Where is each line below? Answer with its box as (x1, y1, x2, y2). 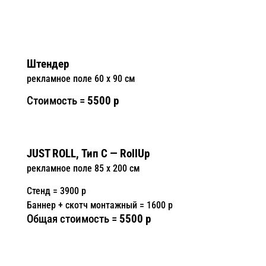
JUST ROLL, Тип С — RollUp (26, 147, 150, 160)
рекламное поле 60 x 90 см (26, 73, 135, 84)
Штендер (26, 58, 69, 71)
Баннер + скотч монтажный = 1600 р (26, 199, 173, 211)
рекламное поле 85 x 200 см (26, 163, 140, 174)
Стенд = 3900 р (26, 185, 86, 197)
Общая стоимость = (26, 213, 119, 226)
